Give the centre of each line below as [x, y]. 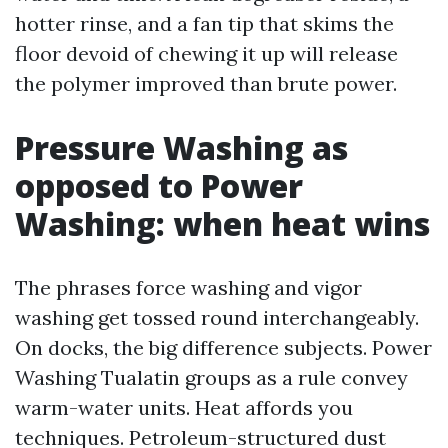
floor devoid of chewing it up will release [206, 53]
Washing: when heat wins [222, 223]
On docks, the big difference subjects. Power [223, 347]
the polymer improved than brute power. [206, 83]
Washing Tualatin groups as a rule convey [211, 377]
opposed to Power [159, 185]
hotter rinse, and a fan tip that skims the [204, 23]
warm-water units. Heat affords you [184, 407]
